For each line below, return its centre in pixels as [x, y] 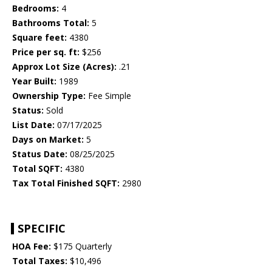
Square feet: [39, 38]
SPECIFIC [42, 229]
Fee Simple [108, 96]
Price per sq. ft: [46, 52]
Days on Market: [48, 140]
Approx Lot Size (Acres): [64, 67]
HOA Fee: [32, 246]
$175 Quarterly [81, 246]
